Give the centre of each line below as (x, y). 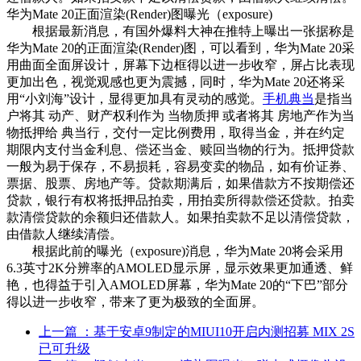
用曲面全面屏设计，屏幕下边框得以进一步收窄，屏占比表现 (180, 65)
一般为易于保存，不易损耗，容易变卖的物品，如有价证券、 (180, 167)
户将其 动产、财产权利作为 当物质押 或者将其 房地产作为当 (180, 116)
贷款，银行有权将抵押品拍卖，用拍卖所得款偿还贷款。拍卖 (180, 201)
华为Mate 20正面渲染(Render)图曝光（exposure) (139, 15)
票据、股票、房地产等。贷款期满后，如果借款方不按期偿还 (180, 184)
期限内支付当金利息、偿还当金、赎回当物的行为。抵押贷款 (180, 150)
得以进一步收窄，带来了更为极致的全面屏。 (135, 302)
